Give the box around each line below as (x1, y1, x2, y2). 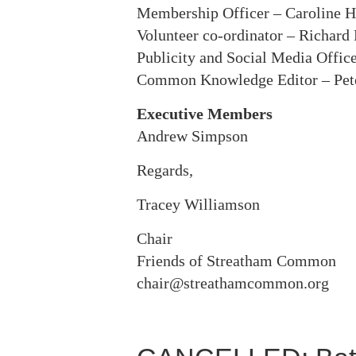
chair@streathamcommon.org (137, 274, 329, 292)
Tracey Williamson (137, 195, 260, 213)
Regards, (137, 161, 193, 179)
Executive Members (137, 105, 273, 122)
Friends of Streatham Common (137, 252, 336, 269)
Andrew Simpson (137, 127, 248, 145)
